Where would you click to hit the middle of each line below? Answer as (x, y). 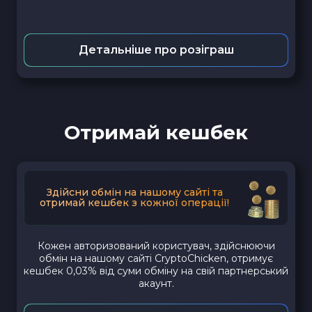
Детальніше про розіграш (156, 49)
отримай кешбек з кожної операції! (134, 202)
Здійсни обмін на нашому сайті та (134, 192)
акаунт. (156, 283)
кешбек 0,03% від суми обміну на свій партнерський (156, 271)
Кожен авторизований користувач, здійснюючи (156, 245)
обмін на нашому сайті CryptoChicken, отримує (156, 258)
